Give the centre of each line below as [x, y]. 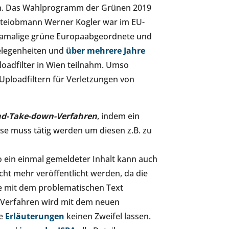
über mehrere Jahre [106, 51]
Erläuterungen [35, 216]
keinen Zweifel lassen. [108, 216]
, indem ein [118, 116]
